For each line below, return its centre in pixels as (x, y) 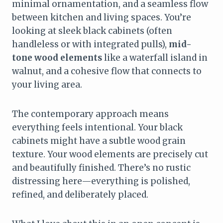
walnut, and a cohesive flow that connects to (107, 71)
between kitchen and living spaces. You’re (102, 17)
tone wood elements (57, 57)
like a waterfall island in (155, 57)
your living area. (47, 84)
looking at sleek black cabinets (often (92, 31)
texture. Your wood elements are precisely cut (110, 154)
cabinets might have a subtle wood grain (99, 141)
